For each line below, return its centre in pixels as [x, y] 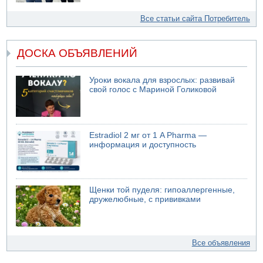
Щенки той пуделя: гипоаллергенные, [162, 190]
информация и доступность [143, 144]
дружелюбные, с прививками [145, 200]
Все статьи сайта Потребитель [195, 18]
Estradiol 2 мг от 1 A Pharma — [148, 135]
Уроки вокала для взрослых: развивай [162, 80]
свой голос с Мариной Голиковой [153, 90]
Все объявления [221, 243]
